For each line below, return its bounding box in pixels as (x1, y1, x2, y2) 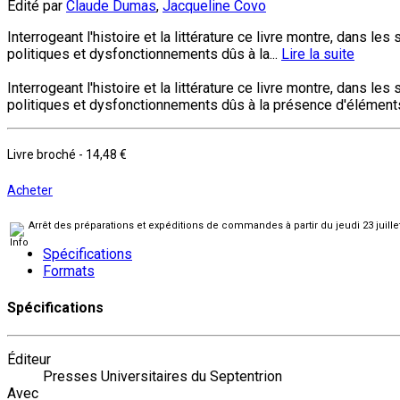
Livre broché (7, 147, 79, 162)
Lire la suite (281, 46, 354, 63)
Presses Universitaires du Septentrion (43, 368, 282, 385)
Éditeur (7, 351, 51, 368)
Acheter (7, 183, 53, 198)
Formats (43, 262, 95, 280)
